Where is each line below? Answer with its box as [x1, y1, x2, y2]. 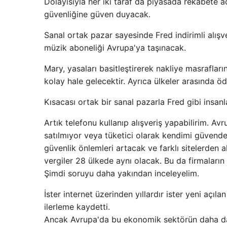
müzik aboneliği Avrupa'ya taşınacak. [44, 43, 186, 53]
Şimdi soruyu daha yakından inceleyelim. [44, 168, 199, 178]
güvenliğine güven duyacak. [44, 9, 150, 19]
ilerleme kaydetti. [44, 202, 110, 212]
